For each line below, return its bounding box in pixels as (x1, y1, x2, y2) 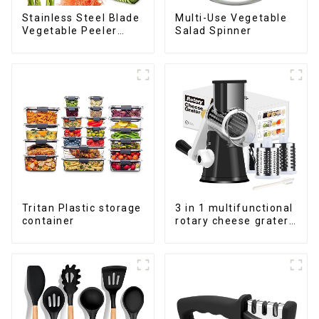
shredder (174, 228, 225, 240)
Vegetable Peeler (21, 25, 117, 37)
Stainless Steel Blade (21, 12, 140, 24)
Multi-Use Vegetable (174, 12, 288, 24)
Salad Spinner (174, 25, 252, 37)
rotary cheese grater (174, 215, 289, 227)
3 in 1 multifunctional (174, 202, 293, 214)
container (21, 215, 75, 227)
